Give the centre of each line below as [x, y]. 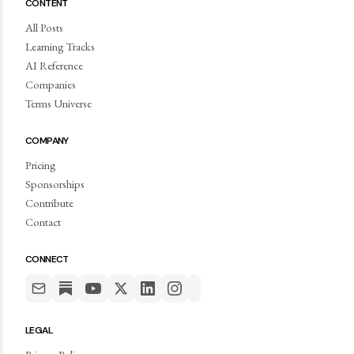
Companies [51, 85]
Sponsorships [55, 184]
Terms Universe [58, 104]
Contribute [49, 203]
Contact [43, 222]
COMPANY [47, 141]
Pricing [41, 165]
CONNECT [47, 260]
